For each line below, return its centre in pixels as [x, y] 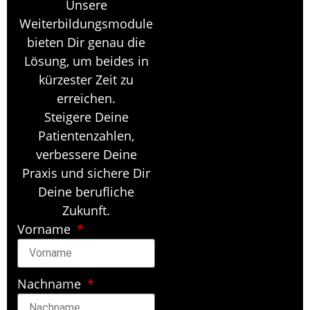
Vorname [46, 229]
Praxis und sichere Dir [86, 173]
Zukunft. [86, 210]
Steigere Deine [86, 117]
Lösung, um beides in [86, 61]
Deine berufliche [86, 192]
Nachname [51, 284]
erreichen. [86, 98]
